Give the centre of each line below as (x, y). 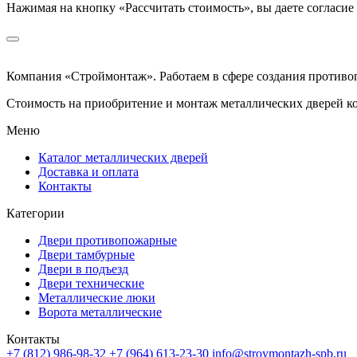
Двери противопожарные (108, 241)
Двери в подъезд (83, 269)
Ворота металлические (100, 312)
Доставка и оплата (88, 172)
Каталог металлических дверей (123, 158)
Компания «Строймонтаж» (80, 76)
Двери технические (91, 284)
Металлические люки (97, 298)
